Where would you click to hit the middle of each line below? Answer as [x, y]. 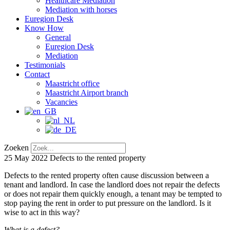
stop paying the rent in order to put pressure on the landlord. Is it [108, 203]
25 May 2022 [26, 158]
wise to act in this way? [42, 212]
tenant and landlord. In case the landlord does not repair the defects [112, 185]
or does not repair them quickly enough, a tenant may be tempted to [113, 194]
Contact [37, 74]
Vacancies [61, 102]
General [58, 37]
